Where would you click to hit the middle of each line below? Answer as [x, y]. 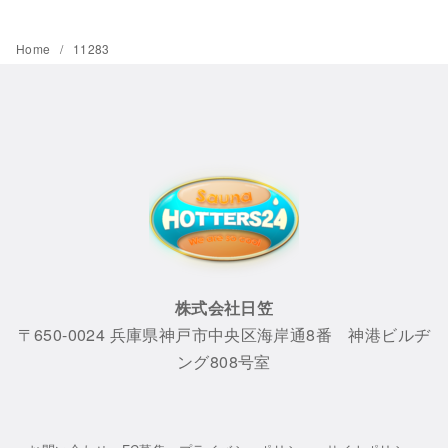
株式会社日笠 [224, 307]
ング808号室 [224, 361]
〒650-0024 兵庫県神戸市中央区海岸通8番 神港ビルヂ [224, 334]
